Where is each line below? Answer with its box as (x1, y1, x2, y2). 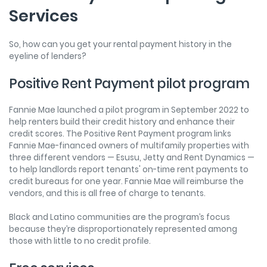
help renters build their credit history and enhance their (9, 116, 235, 128)
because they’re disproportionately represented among (9, 223, 237, 235)
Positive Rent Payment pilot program (9, 73, 252, 93)
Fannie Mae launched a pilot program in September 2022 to (9, 104, 249, 116)
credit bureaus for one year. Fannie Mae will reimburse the (9, 175, 244, 187)
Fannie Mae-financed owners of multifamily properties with (9, 139, 249, 151)
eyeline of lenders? (9, 50, 88, 62)
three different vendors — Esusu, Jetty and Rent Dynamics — (9, 151, 254, 163)
